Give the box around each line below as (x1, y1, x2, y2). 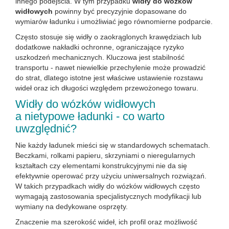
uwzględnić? (15, 122, 77, 135)
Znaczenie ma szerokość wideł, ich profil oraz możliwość (15, 218, 197, 226)
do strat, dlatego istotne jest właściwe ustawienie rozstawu (15, 74, 203, 82)
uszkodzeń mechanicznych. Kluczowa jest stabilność (15, 53, 185, 61)
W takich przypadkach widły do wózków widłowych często (15, 182, 200, 190)
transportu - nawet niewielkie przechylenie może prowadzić (15, 63, 205, 72)
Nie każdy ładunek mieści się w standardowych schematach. (15, 141, 210, 149)
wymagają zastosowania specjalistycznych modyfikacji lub (15, 192, 201, 200)
